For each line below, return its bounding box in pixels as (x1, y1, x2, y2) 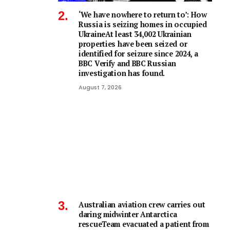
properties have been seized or (79, 39, 187, 49)
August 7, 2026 (79, 83, 122, 91)
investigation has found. (79, 68, 165, 78)
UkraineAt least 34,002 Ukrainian (79, 29, 191, 39)
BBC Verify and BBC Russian (79, 58, 176, 68)
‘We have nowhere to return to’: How (79, 9, 207, 20)
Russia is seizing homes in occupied (79, 19, 207, 29)
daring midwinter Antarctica (79, 209, 178, 220)
